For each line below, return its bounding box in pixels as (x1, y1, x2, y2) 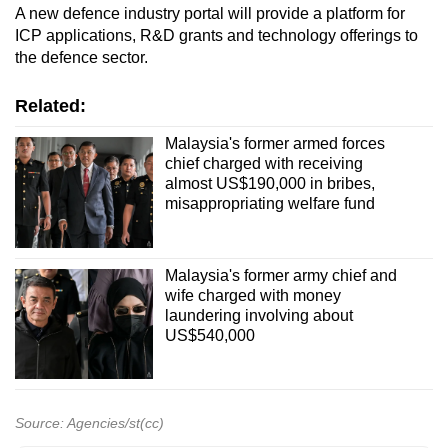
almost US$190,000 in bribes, (164, 175, 375, 193)
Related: (15, 96, 86, 117)
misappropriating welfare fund (164, 195, 375, 213)
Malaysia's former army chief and (164, 266, 397, 284)
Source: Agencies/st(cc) (15, 415, 164, 432)
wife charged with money (164, 286, 341, 304)
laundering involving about (164, 306, 353, 324)
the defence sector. (15, 49, 148, 67)
